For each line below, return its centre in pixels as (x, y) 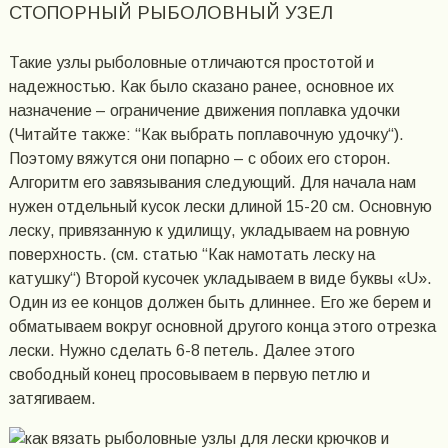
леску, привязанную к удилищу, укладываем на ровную (209, 230)
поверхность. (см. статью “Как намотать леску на (191, 254)
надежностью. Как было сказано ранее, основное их (201, 86)
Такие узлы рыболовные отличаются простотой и (191, 62)
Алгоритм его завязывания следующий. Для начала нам (212, 182)
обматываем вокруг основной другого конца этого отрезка (222, 326)
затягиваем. (52, 398)
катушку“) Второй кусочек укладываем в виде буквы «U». (220, 278)
